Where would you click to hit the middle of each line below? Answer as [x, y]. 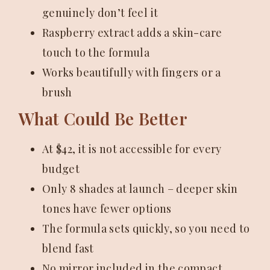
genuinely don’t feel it [100, 13]
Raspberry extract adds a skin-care [132, 33]
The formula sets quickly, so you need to [146, 228]
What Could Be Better [103, 118]
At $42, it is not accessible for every [132, 149]
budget [61, 169]
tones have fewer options [107, 209]
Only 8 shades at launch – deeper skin [140, 189]
